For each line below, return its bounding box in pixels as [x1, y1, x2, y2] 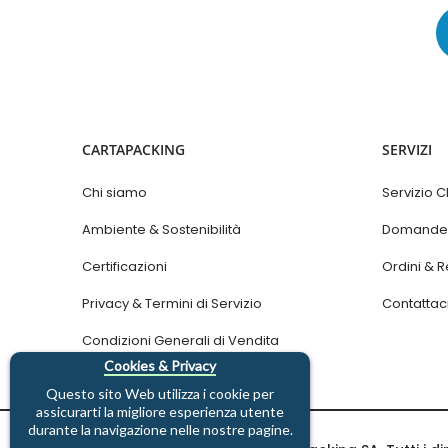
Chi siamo [82, 183, 147, 202]
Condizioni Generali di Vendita [82, 331, 279, 350]
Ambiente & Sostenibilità [82, 220, 241, 239]
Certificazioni [82, 257, 167, 276]
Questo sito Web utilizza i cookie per [46, 385, 274, 402]
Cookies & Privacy [104, 357, 216, 374]
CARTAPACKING [82, 140, 185, 159]
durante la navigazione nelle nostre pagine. [27, 421, 293, 438]
